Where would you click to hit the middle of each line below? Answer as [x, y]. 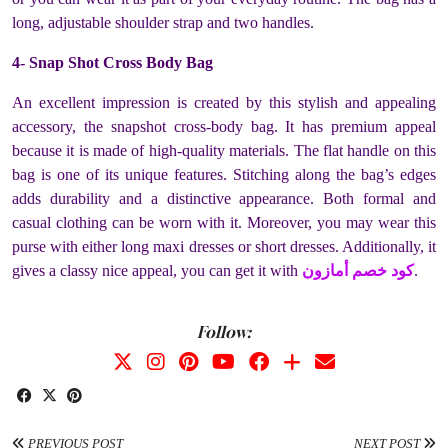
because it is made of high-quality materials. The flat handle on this [224, 150]
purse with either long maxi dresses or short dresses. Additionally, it [224, 246]
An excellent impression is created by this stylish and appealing [224, 102]
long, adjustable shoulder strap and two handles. [165, 22]
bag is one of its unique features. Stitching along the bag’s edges [224, 174]
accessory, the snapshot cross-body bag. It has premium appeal [224, 126]
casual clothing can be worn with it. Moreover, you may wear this [224, 222]
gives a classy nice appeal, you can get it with [157, 270]
